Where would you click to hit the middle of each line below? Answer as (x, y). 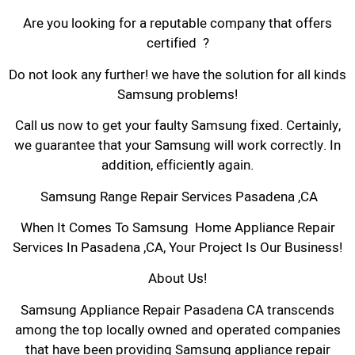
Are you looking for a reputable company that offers (177, 24)
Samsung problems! (177, 94)
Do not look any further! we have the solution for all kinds (177, 74)
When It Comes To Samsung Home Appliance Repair (177, 227)
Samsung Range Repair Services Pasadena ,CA (177, 197)
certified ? (177, 44)
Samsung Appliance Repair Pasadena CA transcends (177, 310)
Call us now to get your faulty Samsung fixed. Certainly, (177, 126)
